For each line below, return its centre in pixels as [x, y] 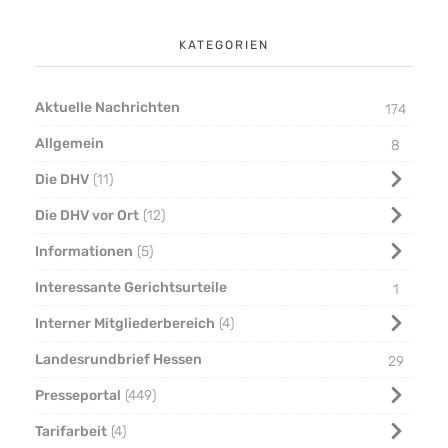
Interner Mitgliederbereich [125, 323]
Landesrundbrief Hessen [118, 359]
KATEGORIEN [224, 44]
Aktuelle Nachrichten [107, 107]
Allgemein [69, 143]
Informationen [84, 251]
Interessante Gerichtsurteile [131, 287]
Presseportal [78, 395]
